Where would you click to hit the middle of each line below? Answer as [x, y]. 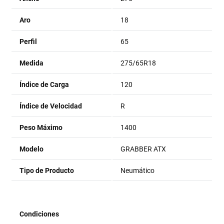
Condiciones [39, 214]
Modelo [32, 149]
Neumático [138, 170]
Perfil [28, 41]
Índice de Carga [44, 84]
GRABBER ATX [143, 149]
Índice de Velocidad [51, 106]
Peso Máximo [41, 127]
